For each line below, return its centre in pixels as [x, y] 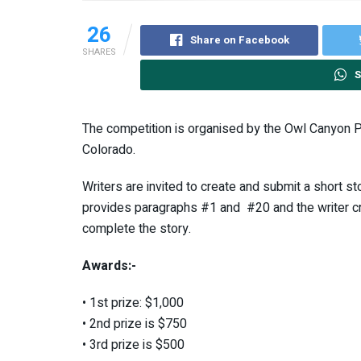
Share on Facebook [239, 39]
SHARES [99, 52]
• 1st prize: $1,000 [133, 303]
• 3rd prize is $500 [133, 344]
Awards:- [109, 266]
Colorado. [109, 149]
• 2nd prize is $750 [135, 324]
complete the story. [137, 228]
